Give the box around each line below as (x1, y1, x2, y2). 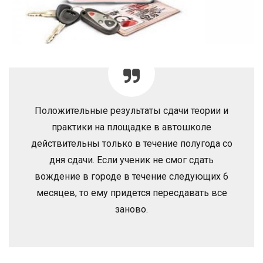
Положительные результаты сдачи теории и (35, 105, 228, 117)
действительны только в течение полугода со (31, 138, 232, 150)
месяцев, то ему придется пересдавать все (36, 187, 227, 199)
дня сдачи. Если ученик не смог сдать (49, 154, 214, 166)
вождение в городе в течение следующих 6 (35, 171, 228, 183)
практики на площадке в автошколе (52, 122, 211, 133)
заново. (115, 204, 148, 215)
